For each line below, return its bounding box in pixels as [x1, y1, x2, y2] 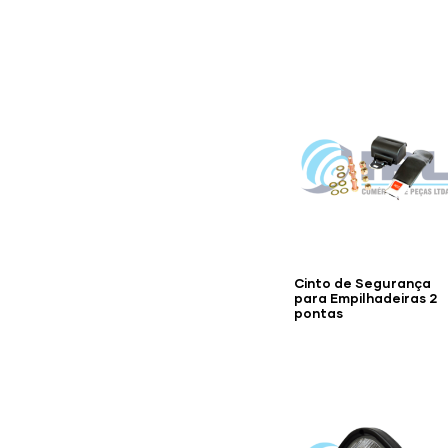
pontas [294, 305, 343, 322]
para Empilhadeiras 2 [294, 290, 437, 307]
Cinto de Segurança [294, 275, 431, 292]
